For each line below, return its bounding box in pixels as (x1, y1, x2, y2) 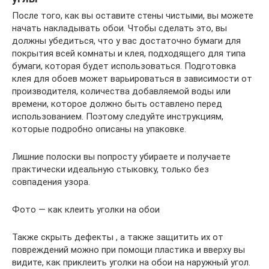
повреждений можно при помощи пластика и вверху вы (12, 244, 245, 255)
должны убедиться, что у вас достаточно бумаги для (12, 35, 241, 46)
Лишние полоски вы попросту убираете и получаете (12, 151, 231, 162)
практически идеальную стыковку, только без (12, 164, 209, 175)
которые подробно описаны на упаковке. (12, 124, 186, 134)
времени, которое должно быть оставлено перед (12, 98, 222, 109)
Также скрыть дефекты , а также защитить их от (12, 232, 223, 243)
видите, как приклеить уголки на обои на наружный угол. (12, 257, 250, 268)
